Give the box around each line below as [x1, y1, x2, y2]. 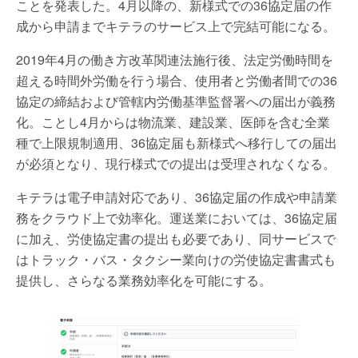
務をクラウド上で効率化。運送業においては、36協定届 [16, 209, 337, 227]
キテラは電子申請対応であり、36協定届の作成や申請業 [16, 188, 337, 206]
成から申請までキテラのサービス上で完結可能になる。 [16, 17, 336, 35]
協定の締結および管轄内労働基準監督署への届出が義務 [16, 92, 336, 110]
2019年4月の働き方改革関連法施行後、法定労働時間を [16, 50, 333, 69]
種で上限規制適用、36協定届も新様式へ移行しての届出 [16, 133, 337, 152]
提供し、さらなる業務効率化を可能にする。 [16, 271, 272, 289]
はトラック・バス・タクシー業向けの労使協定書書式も [16, 250, 336, 268]
